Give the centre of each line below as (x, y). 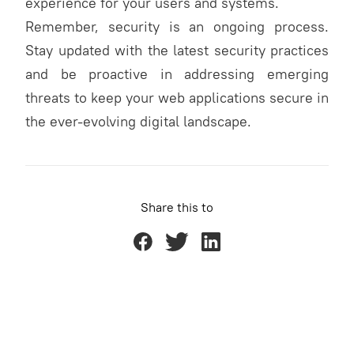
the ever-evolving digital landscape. (138, 121)
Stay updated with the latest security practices (177, 50)
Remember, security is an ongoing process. (177, 26)
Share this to (177, 207)
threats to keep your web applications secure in (177, 98)
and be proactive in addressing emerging (177, 74)
